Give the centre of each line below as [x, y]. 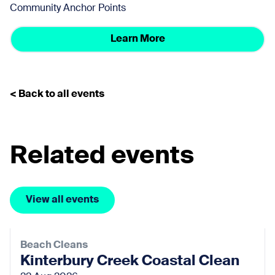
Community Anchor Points [68, 8]
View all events [62, 200]
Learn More [137, 39]
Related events [102, 156]
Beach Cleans [55, 245]
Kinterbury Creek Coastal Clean [130, 261]
